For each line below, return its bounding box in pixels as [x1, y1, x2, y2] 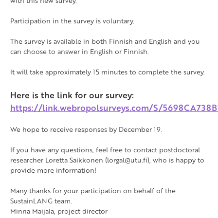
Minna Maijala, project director [10, 205, 108, 216]
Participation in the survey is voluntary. [10, 16, 134, 26]
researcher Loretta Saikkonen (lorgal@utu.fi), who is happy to [10, 154, 204, 165]
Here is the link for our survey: [10, 88, 134, 101]
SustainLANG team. [10, 195, 72, 206]
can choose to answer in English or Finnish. [10, 46, 149, 57]
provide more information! [10, 164, 96, 175]
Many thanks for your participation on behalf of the [10, 185, 176, 196]
